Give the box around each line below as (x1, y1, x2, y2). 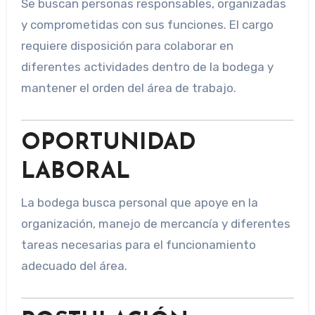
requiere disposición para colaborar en (20, 38, 233, 53)
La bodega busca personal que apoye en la (20, 195, 258, 210)
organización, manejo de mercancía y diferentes (20, 216, 290, 231)
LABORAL (20, 161, 130, 184)
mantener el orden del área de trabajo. (20, 80, 236, 95)
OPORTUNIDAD (20, 132, 196, 155)
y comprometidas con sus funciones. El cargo (20, 17, 274, 32)
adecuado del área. (20, 258, 127, 273)
